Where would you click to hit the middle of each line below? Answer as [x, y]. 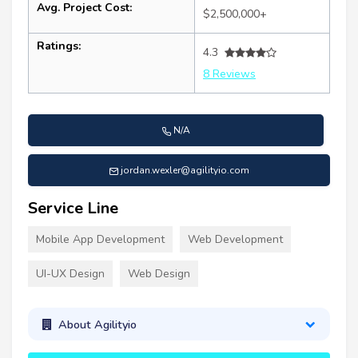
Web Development [235, 240]
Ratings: [59, 46]
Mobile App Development [100, 240]
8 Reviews [229, 74]
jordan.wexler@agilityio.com [185, 171]
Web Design [159, 274]
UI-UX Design [70, 274]
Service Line [73, 209]
